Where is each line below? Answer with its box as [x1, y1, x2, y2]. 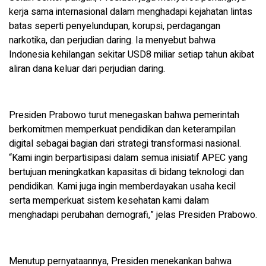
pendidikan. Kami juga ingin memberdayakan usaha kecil [9, 179, 236, 194]
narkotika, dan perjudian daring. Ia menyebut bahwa [9, 33, 216, 48]
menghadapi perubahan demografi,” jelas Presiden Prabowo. [9, 208, 257, 223]
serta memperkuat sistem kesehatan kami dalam [9, 194, 209, 208]
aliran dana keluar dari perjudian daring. [9, 62, 165, 77]
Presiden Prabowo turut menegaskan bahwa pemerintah [9, 108, 239, 123]
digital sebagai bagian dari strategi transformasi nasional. [9, 137, 241, 151]
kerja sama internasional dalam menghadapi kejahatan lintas [9, 5, 252, 20]
